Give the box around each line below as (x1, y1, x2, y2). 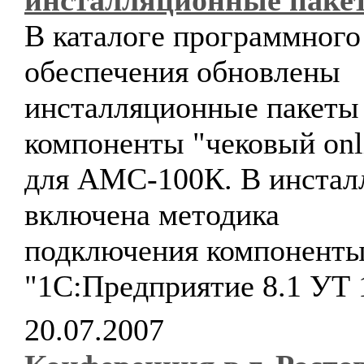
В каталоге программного (24, 19, 361, 53)
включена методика (24, 197, 279, 232)
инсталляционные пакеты (24, 90, 359, 124)
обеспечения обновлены (24, 54, 340, 89)
